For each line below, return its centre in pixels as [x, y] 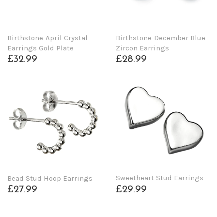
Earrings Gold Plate [40, 48]
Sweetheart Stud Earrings [160, 178]
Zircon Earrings [142, 48]
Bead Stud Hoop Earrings [50, 178]
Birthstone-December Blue [161, 38]
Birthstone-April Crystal [47, 38]
